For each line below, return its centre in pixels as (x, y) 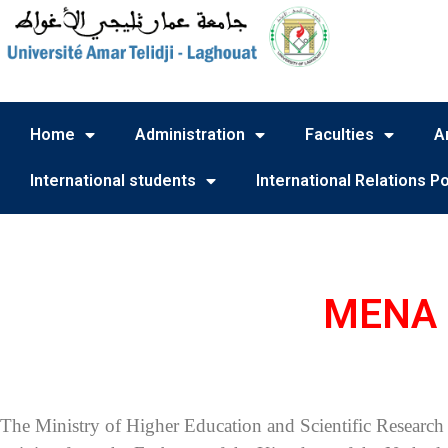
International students (113, 180)
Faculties (339, 134)
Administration (190, 134)
